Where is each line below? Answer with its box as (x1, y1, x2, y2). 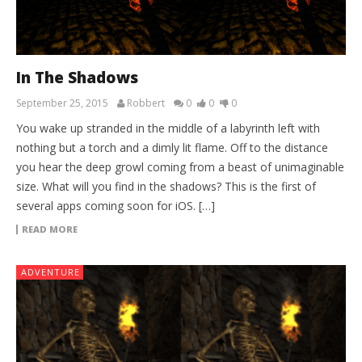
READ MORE (22, 222, 78, 235)
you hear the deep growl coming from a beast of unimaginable (16, 158, 344, 175)
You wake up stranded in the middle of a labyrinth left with (16, 120, 320, 136)
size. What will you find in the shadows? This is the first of (16, 178, 316, 194)
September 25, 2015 (16, 95, 108, 110)
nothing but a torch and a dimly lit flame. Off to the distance (16, 139, 328, 155)
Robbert (127, 95, 165, 110)
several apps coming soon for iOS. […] (16, 197, 215, 213)
